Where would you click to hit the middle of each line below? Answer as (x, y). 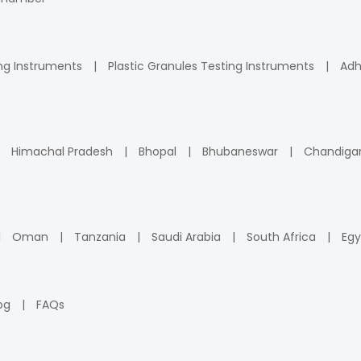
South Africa (281, 237)
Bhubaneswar (240, 151)
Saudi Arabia (186, 237)
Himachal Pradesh (62, 151)
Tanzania (100, 237)
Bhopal (158, 151)
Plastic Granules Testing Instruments (211, 66)
